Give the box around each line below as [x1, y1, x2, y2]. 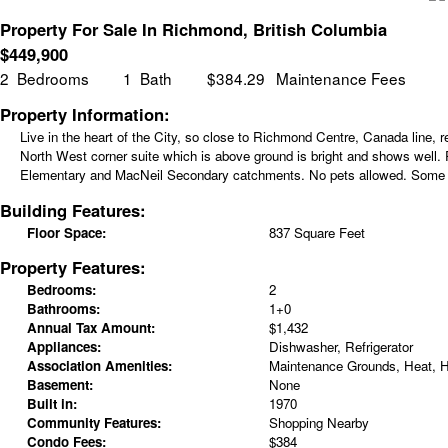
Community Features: [26, 413, 161, 433]
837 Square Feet [268, 222, 365, 242]
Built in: [26, 394, 77, 414]
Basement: [26, 375, 93, 395]
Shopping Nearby [268, 413, 369, 433]
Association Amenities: [26, 356, 172, 376]
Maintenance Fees [276, 67, 407, 90]
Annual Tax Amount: [26, 318, 155, 338]
